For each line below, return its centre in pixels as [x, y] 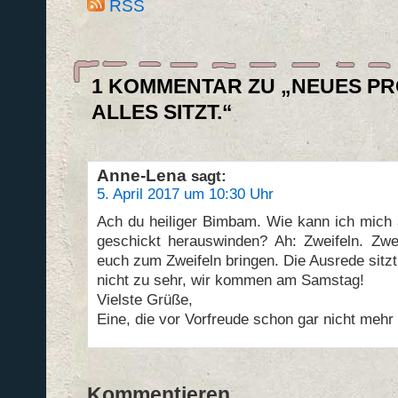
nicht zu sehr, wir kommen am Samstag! [230, 280]
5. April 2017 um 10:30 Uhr [185, 194]
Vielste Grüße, [144, 299]
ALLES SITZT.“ [162, 112]
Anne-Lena [141, 175]
